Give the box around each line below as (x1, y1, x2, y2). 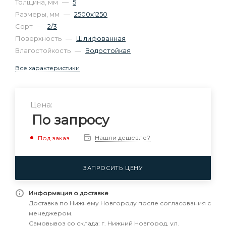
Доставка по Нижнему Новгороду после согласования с (29, 199, 211, 207)
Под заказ (38, 134, 70, 142)
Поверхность (15, 34, 63, 42)
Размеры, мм (15, 10, 61, 18)
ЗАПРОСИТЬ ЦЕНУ (83, 164, 143, 172)
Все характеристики (15, 64, 80, 72)
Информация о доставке (29, 189, 108, 197)
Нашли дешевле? (95, 134, 150, 141)
